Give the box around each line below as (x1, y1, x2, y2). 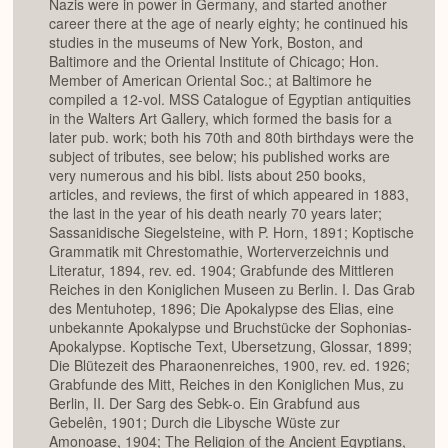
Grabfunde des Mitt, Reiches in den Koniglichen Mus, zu (49, 374, 404, 395)
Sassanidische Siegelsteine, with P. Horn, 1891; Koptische (49, 222, 414, 243)
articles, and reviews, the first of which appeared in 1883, (49, 184, 409, 205)
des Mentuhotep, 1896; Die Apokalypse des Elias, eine (49, 298, 394, 319)
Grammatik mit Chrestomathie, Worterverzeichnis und (49, 241, 389, 262)
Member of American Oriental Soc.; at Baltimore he (49, 70, 372, 91)
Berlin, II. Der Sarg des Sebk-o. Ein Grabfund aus (49, 393, 360, 414)
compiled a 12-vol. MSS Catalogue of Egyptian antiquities (49, 89, 411, 110)
